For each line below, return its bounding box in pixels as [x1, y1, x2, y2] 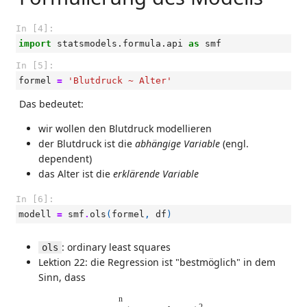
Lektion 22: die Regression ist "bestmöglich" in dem [38, 256, 275, 269]
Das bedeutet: [19, 97, 84, 110]
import [19, 38, 51, 49]
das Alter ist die [38, 167, 113, 180]
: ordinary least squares [62, 241, 171, 254]
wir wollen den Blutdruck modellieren [38, 122, 212, 135]
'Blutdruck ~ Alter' [68, 75, 172, 86]
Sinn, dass [38, 271, 86, 284]
